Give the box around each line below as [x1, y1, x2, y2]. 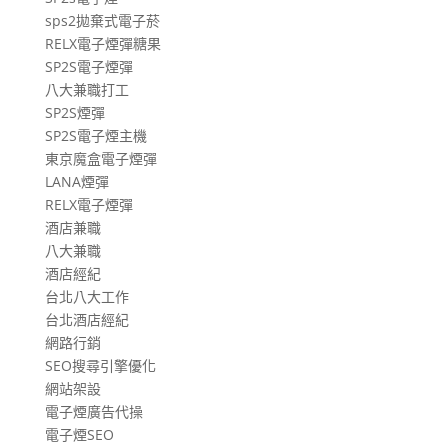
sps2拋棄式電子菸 [44, 10, 160, 30]
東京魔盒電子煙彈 [44, 148, 157, 168]
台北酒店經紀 [44, 309, 129, 329]
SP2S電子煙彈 [44, 56, 133, 76]
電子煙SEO [44, 424, 114, 444]
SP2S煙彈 [44, 102, 105, 122]
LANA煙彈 [44, 171, 109, 191]
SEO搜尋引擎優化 [44, 355, 156, 375]
